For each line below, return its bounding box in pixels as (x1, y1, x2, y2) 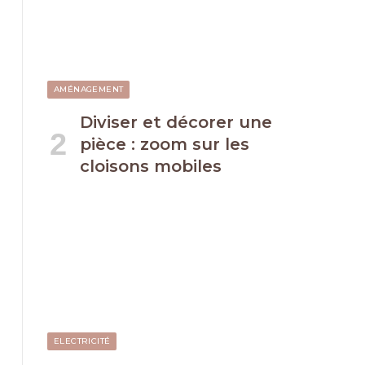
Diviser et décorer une (80, 112, 272, 132)
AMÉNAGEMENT (54, 83, 124, 95)
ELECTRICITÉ (54, 336, 111, 346)
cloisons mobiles (80, 156, 222, 176)
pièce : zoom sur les (80, 134, 249, 154)
